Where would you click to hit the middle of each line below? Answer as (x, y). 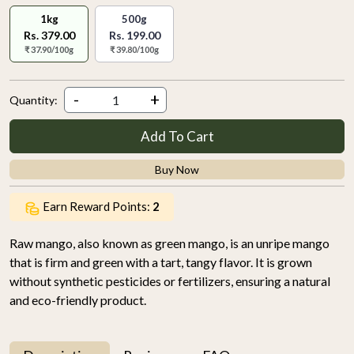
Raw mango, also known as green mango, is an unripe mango (169, 243)
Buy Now (177, 169)
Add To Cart (177, 136)
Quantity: (34, 100)
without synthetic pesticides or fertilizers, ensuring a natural (170, 281)
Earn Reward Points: (97, 207)
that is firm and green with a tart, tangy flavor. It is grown (161, 262)
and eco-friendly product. (78, 299)
